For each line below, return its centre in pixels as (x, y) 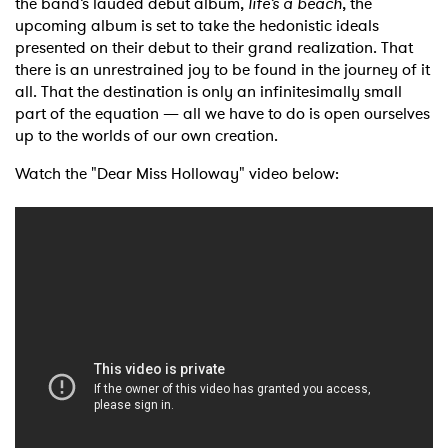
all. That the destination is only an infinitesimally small (208, 92)
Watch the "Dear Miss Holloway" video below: (177, 174)
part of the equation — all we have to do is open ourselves (222, 114)
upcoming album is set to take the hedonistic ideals (197, 26)
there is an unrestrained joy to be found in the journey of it (222, 70)
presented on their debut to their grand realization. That (214, 48)
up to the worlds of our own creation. (150, 136)
